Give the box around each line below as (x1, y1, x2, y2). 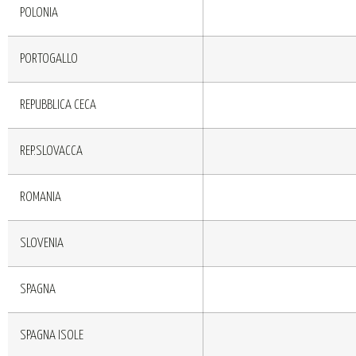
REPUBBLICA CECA (20, 98, 96, 112)
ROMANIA (20, 190, 61, 204)
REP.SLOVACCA (20, 144, 83, 158)
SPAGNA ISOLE (20, 328, 83, 342)
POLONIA (20, 6, 58, 20)
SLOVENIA (20, 236, 64, 250)
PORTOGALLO (20, 52, 78, 66)
